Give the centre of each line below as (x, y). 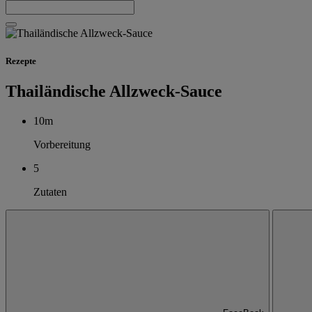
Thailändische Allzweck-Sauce (114, 91)
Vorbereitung (62, 144)
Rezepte (21, 61)
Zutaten (50, 192)
